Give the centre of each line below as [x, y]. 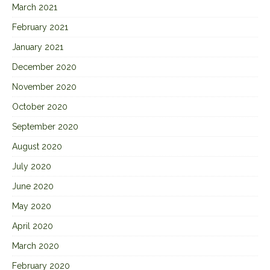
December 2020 [44, 67]
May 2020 [32, 206]
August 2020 [37, 147]
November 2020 [44, 87]
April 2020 [33, 226]
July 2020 [32, 167]
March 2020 [36, 246]
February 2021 [40, 27]
